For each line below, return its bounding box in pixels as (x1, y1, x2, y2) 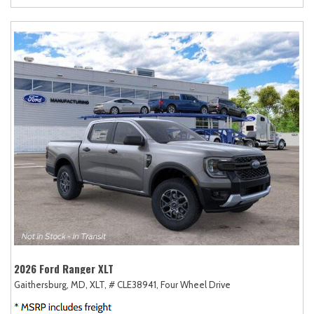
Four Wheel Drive (161, 278, 231, 290)
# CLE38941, (109, 278, 158, 290)
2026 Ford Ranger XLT (14, 260, 114, 276)
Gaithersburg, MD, (14, 278, 88, 290)
